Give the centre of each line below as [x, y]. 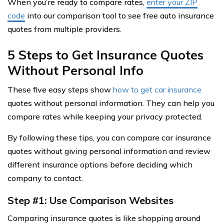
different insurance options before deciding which [100, 164]
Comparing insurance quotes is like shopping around [104, 218]
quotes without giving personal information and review [109, 151]
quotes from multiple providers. [64, 29]
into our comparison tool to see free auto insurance [119, 15]
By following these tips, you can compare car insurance [109, 137]
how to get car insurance [157, 89]
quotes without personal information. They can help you [111, 103]
